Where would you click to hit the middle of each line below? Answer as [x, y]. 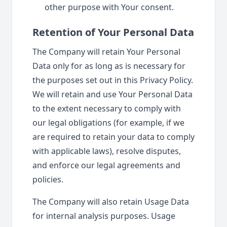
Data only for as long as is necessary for [109, 66]
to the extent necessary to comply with [107, 108]
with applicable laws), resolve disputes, [107, 151]
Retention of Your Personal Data [113, 32]
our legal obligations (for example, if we [108, 123]
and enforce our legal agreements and [106, 165]
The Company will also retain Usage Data [111, 202]
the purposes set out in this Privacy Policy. [113, 80]
